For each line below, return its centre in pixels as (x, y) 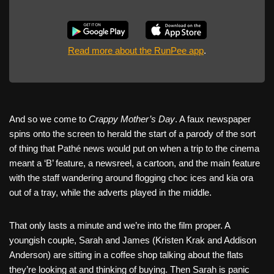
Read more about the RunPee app (136, 50)
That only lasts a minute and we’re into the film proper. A (120, 225)
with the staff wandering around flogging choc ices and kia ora (131, 177)
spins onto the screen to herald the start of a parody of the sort (132, 133)
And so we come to (49, 119)
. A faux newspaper (213, 119)
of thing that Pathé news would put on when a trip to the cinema (134, 148)
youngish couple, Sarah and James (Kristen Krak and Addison (133, 240)
